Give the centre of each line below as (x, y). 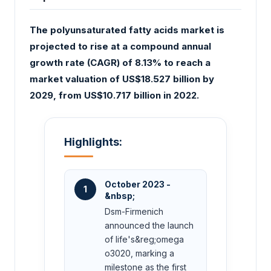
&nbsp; (120, 195)
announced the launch (149, 225)
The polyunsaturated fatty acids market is (127, 30)
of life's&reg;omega (144, 239)
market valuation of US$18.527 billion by (122, 79)
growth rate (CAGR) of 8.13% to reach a (120, 63)
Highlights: (93, 142)
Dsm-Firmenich (134, 211)
